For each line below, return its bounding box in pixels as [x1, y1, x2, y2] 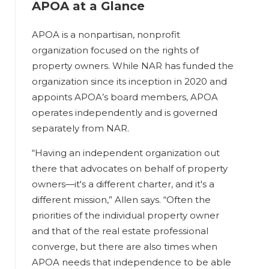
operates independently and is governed [32, 106, 218, 118]
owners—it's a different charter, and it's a [32, 178, 215, 190]
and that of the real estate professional [32, 225, 209, 237]
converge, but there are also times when [32, 240, 218, 252]
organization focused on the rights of [32, 44, 199, 56]
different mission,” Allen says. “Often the [32, 193, 211, 205]
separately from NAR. [32, 122, 130, 134]
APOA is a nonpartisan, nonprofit [32, 28, 181, 40]
